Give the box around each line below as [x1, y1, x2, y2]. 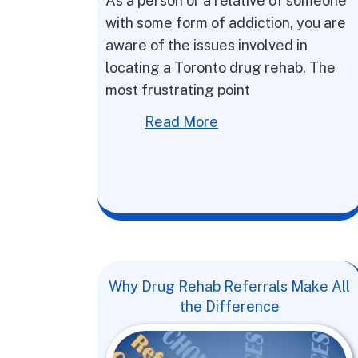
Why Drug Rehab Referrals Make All [109, 278, 351, 295]
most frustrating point [105, 82, 250, 98]
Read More [145, 113, 218, 130]
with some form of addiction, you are [105, 14, 346, 31]
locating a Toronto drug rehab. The [105, 59, 336, 76]
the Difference [179, 298, 280, 315]
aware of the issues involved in [105, 37, 308, 54]
